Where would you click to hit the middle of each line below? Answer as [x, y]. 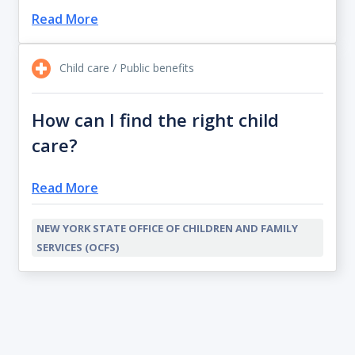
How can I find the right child [155, 119]
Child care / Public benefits [125, 68]
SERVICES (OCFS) [78, 247]
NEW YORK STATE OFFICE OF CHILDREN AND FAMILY [167, 228]
